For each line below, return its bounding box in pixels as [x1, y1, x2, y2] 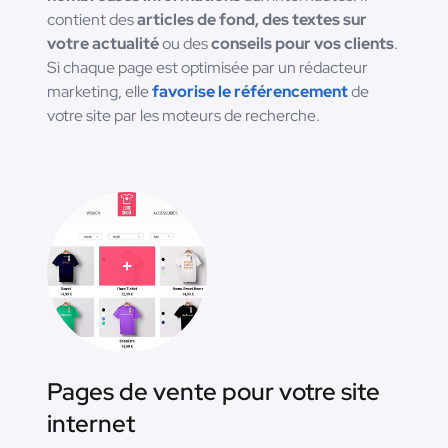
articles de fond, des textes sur [137, 9, 367, 31]
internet [47, 408, 135, 440]
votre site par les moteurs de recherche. [47, 105, 320, 127]
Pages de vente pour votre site [47, 376, 380, 408]
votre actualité [47, 33, 159, 55]
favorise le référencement [152, 81, 348, 103]
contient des [47, 9, 137, 31]
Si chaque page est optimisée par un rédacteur [47, 57, 368, 79]
